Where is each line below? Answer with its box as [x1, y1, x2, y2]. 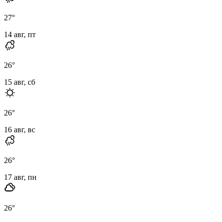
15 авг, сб [4, 77, 35, 86]
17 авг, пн [4, 172, 37, 181]
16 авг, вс [4, 125, 35, 134]
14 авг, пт [4, 30, 36, 39]
